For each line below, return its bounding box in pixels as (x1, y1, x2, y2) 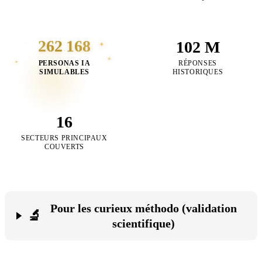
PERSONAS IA (38, 59, 91, 67)
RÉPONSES (178, 59, 217, 67)
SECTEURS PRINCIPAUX (21, 134, 108, 142)
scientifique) (112, 217, 175, 230)
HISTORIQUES (172, 68, 223, 76)
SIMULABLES (39, 68, 89, 76)
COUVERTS (44, 143, 84, 151)
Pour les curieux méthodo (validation (50, 202, 237, 215)
